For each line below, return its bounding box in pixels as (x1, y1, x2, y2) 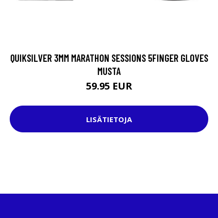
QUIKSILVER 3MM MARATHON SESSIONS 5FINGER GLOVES (10, 52, 208, 64)
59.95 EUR (86, 79, 132, 93)
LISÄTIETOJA (86, 114, 132, 124)
